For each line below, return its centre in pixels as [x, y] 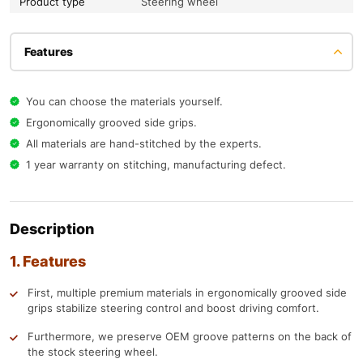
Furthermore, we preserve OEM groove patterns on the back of [190, 337]
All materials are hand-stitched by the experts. [144, 144]
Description [52, 229]
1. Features [48, 262]
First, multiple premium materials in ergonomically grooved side [187, 293]
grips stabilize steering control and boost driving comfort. [173, 308]
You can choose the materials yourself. [124, 102]
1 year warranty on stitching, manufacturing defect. [156, 165]
